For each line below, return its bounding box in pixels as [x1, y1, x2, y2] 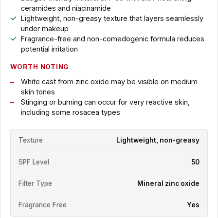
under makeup [20, 24, 69, 33]
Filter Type [18, 180, 52, 188]
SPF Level [18, 158, 49, 166]
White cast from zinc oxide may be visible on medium [20, 77, 198, 86]
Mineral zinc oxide [137, 180, 200, 188]
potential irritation [20, 45, 78, 54]
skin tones [20, 88, 55, 96]
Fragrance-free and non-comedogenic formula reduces [20, 35, 204, 43]
